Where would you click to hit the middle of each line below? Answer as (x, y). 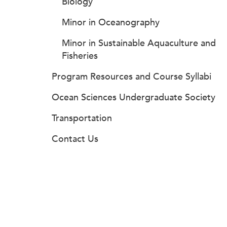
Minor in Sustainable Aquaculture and (139, 43)
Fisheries (80, 56)
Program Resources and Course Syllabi (131, 77)
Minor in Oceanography (111, 22)
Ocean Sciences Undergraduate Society (134, 97)
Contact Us (75, 139)
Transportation (82, 118)
